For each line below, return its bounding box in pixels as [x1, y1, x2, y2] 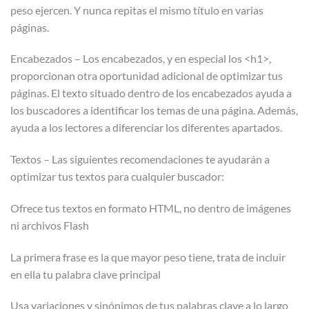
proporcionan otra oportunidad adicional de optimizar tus [10, 69, 283, 83]
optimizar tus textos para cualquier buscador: [10, 170, 224, 183]
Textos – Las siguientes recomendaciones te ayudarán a [10, 152, 270, 166]
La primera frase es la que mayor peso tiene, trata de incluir [10, 250, 286, 263]
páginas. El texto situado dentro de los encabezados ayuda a [10, 86, 292, 100]
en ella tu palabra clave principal [10, 267, 161, 281]
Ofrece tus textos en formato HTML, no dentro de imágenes [10, 201, 291, 215]
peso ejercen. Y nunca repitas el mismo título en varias [10, 3, 263, 17]
